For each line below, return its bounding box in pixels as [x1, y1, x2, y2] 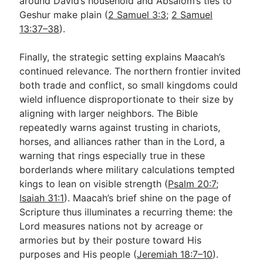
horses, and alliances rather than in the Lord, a [19, 136, 225, 147]
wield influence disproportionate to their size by [19, 93, 234, 105]
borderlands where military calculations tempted [19, 164, 235, 176]
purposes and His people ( [19, 248, 137, 260]
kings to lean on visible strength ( [19, 178, 168, 190]
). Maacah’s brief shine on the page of [64, 192, 232, 204]
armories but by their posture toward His [19, 234, 202, 246]
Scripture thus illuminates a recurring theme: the [19, 206, 233, 218]
